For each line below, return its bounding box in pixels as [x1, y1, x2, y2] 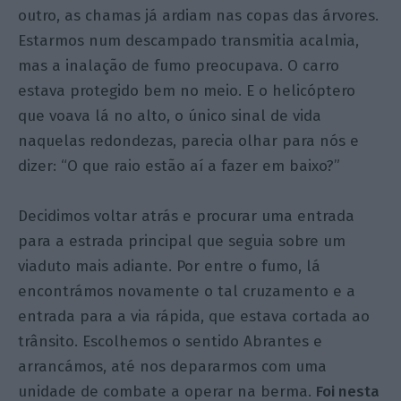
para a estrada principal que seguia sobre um [18, 232, 346, 252]
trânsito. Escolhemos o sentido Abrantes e [18, 332, 323, 352]
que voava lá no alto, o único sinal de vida [18, 107, 322, 126]
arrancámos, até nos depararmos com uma [18, 357, 328, 377]
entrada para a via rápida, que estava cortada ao [18, 307, 371, 327]
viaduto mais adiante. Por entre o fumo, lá [18, 257, 321, 277]
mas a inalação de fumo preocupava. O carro [18, 56, 340, 76]
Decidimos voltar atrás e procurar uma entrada [18, 207, 355, 226]
